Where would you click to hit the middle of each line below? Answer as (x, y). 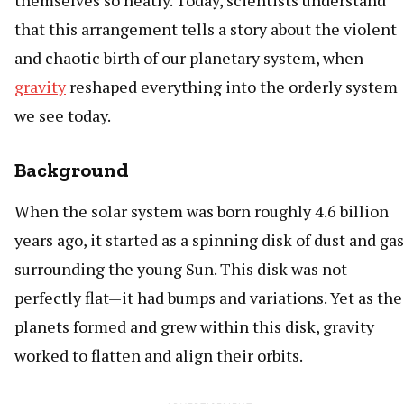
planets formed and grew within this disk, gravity (194, 327)
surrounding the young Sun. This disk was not (181, 269)
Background (72, 170)
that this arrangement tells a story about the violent (206, 29)
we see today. (63, 116)
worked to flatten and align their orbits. (159, 356)
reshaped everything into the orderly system (232, 87)
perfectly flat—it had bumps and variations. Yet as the (208, 298)
